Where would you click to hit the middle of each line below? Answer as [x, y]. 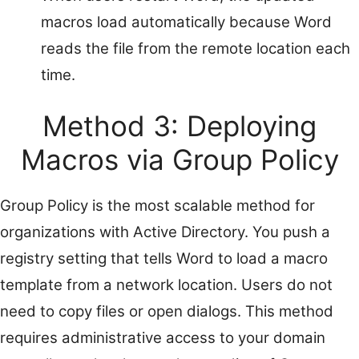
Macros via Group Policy [179, 159]
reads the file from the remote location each [196, 49]
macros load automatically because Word [186, 22]
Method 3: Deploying [179, 125]
